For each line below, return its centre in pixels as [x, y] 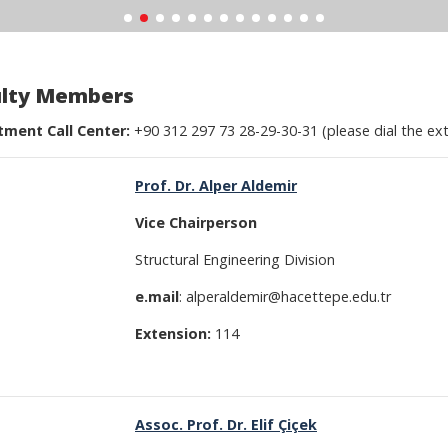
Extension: [175, 333]
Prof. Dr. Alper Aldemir [216, 185]
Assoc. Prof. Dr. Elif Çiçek [226, 424]
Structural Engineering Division [235, 259]
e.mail [157, 296]
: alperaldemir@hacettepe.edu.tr [285, 296]
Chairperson [213, 222]
